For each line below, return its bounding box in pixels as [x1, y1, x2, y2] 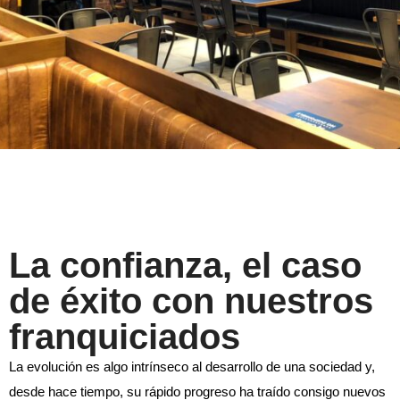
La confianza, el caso [9, 246, 362, 285]
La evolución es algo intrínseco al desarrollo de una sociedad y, [9, 359, 375, 374]
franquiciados [9, 317, 240, 356]
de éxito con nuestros [9, 281, 373, 321]
